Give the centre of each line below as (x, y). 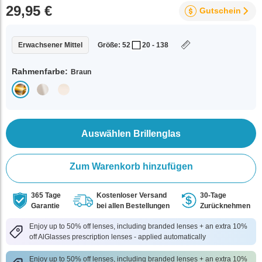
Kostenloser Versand (131, 195)
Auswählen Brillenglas (131, 133)
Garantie (45, 206)
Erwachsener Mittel (50, 45)
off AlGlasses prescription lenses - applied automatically (118, 237)
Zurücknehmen (225, 206)
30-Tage (213, 195)
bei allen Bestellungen (133, 206)
